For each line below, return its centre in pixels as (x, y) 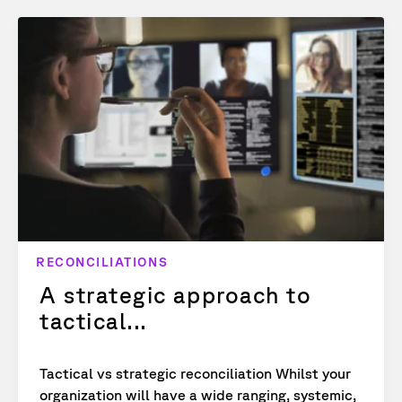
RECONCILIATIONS (102, 262)
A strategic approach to (176, 295)
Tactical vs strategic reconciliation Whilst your (195, 374)
